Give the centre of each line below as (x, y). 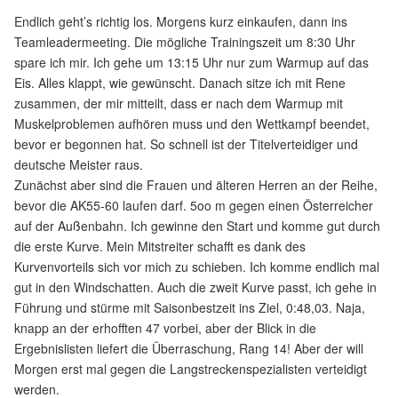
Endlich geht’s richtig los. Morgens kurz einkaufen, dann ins (181, 21)
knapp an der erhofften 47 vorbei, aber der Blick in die (165, 327)
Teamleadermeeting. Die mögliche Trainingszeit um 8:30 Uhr (185, 41)
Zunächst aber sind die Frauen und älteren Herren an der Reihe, (196, 184)
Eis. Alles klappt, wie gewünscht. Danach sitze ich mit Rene (180, 82)
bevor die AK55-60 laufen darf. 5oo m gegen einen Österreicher (194, 205)
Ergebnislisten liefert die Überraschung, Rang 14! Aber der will (189, 348)
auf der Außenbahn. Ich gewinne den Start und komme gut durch (197, 225)
